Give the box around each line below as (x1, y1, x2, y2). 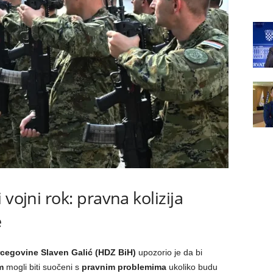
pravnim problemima (81, 262, 166, 272)
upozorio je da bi (135, 247, 202, 257)
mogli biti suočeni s (3, 262, 82, 272)
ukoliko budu (166, 262, 218, 272)
